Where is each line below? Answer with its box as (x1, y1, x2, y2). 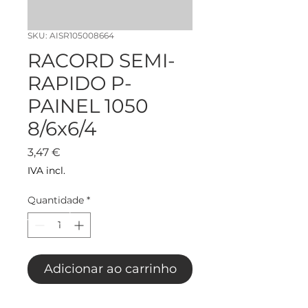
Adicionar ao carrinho (43, 261, 177, 277)
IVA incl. (27, 164, 65, 177)
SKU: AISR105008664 (27, 30, 114, 41)
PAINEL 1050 (27, 94, 148, 118)
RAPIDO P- (27, 71, 132, 96)
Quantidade (27, 194, 84, 207)
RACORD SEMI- (27, 49, 175, 73)
